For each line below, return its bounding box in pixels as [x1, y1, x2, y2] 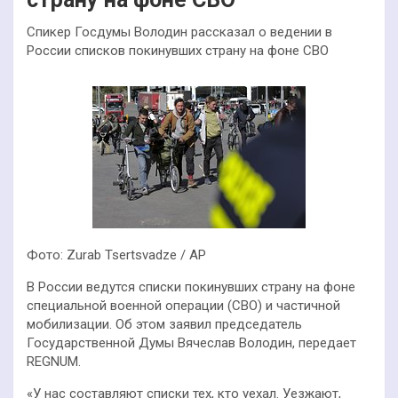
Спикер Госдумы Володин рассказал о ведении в [27, 24, 332, 40]
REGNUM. [27, 353, 81, 370]
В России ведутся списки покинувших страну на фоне [27, 278, 355, 295]
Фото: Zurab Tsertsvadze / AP [27, 246, 206, 263]
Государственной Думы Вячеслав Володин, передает [27, 334, 356, 351]
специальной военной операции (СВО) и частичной [27, 297, 340, 314]
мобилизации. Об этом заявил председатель [27, 315, 302, 332]
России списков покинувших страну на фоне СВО [27, 43, 329, 59]
